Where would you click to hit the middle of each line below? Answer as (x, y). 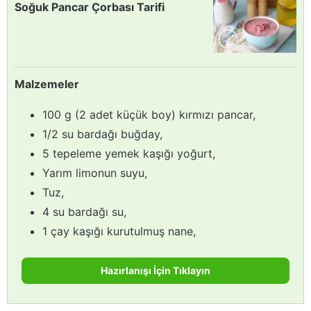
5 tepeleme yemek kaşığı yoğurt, (129, 153)
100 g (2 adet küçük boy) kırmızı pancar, (149, 114)
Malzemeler (47, 84)
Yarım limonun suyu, (95, 173)
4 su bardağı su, (84, 211)
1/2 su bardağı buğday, (102, 134)
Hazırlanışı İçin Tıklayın (155, 270)
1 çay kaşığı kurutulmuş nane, (119, 231)
